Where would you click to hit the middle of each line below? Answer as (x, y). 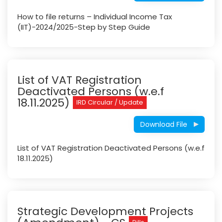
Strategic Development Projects (105, 211)
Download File (164, 124)
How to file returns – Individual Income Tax (95, 17)
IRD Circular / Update (110, 102)
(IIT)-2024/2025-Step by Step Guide (84, 27)
